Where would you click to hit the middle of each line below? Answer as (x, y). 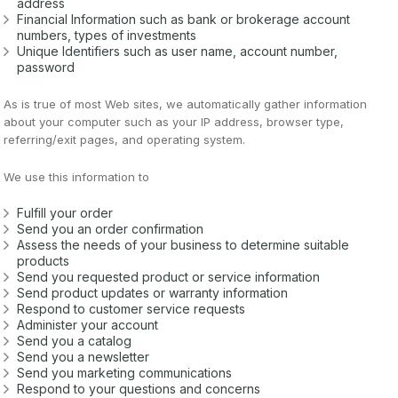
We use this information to (77, 176)
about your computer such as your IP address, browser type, (174, 121)
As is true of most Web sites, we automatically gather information (186, 103)
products (44, 260)
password (46, 67)
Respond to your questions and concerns (139, 388)
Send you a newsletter (84, 356)
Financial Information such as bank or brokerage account (184, 19)
